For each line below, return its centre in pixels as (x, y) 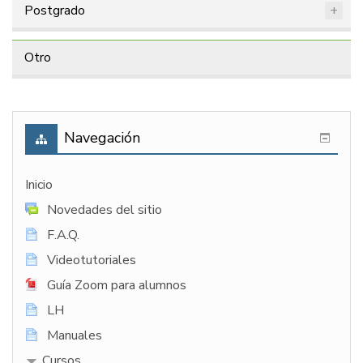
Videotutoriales (92, 261)
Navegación (102, 138)
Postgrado (55, 11)
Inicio (39, 185)
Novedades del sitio (105, 210)
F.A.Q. (63, 235)
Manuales (75, 336)
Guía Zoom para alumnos (117, 286)
